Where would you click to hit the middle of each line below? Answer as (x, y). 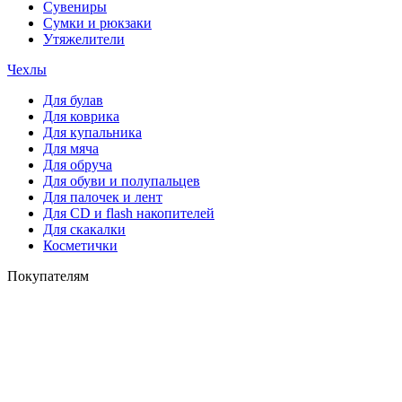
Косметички (80, 246)
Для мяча (71, 149)
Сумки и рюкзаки (97, 23)
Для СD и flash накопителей (129, 214)
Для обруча (78, 165)
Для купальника (92, 133)
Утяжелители (84, 39)
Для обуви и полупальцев (122, 181)
